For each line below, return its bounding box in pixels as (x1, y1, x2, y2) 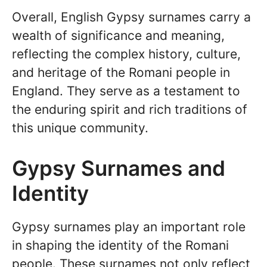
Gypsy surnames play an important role (12, 219, 246, 235)
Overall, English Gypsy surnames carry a (12, 9, 251, 24)
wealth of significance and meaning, (12, 27, 225, 43)
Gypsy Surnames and (12, 156, 225, 181)
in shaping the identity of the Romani (12, 238, 229, 253)
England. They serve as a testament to (12, 83, 240, 98)
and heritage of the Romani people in (12, 64, 230, 80)
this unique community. (12, 120, 148, 135)
